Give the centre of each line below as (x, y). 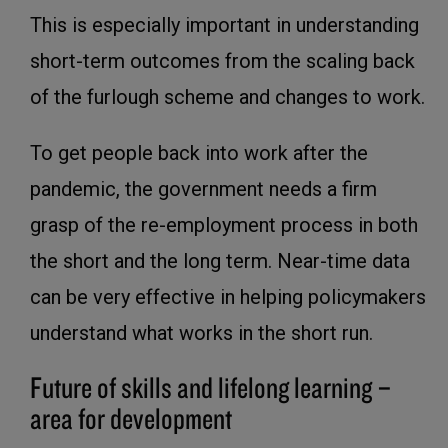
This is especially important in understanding (224, 25)
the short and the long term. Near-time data (220, 261)
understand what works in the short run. (201, 333)
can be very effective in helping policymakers (228, 297)
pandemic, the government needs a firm (203, 189)
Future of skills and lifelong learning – (211, 387)
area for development (131, 418)
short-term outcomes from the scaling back (222, 61)
